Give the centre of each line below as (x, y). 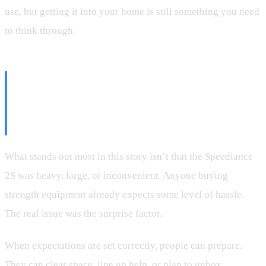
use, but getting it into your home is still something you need (132, 12)
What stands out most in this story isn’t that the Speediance (129, 157)
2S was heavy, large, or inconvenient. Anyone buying (116, 176)
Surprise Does (68, 125)
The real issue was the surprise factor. (83, 214)
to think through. (40, 31)
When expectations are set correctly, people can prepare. (123, 245)
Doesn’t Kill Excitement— (112, 104)
